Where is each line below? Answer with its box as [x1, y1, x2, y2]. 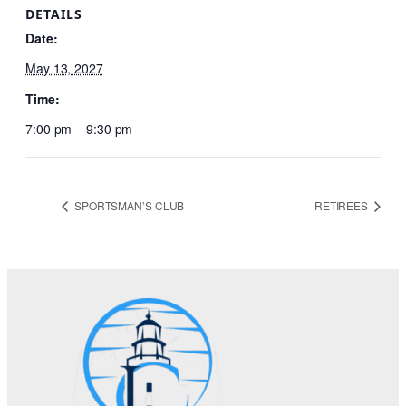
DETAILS [25, 5, 82, 24]
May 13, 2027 [25, 59, 103, 78]
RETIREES [314, 198, 371, 214]
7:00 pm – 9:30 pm [25, 120, 133, 139]
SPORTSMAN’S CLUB [72, 198, 185, 214]
